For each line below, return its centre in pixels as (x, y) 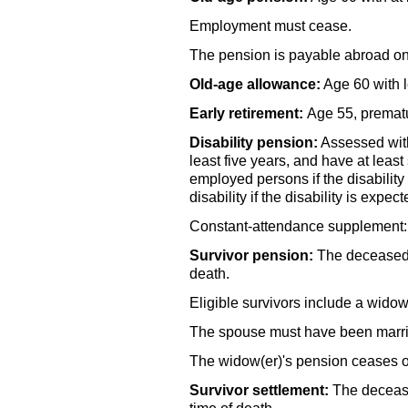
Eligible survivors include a (278, 302)
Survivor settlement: (259, 390)
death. (209, 273)
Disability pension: (254, 142)
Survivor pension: (251, 255)
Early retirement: (246, 113)
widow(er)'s (255, 361)
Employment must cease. (270, 25)
